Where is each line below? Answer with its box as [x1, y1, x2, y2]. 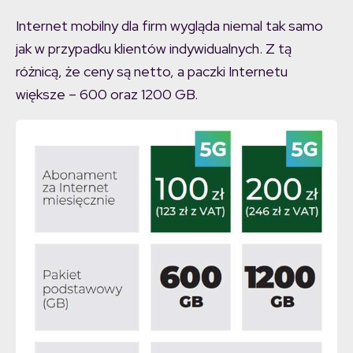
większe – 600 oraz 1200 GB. [16, 85, 198, 104]
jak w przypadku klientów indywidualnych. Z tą [16, 39, 292, 58]
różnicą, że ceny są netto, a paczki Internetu [16, 62, 288, 81]
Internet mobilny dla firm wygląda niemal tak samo [16, 17, 323, 35]
